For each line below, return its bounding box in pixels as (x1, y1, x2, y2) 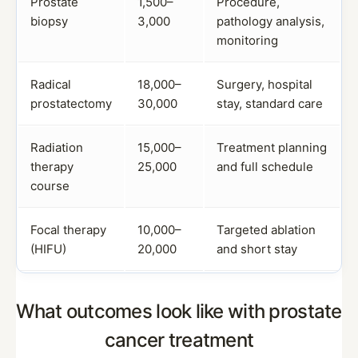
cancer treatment (104, 328, 254, 352)
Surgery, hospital (217, 77, 312, 92)
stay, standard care (217, 96, 323, 111)
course (30, 178, 70, 193)
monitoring (217, 33, 278, 48)
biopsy (30, 14, 68, 29)
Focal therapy (30, 222, 106, 237)
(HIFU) (30, 241, 66, 257)
